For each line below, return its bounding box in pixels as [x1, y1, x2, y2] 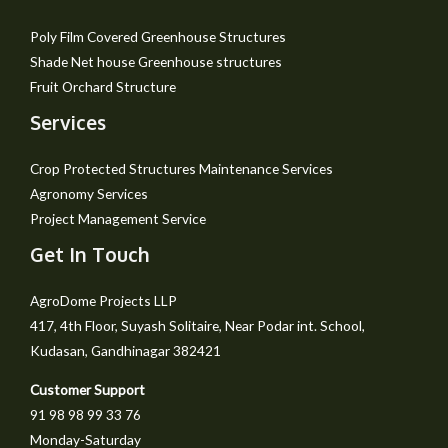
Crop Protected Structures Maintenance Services [30, 159, 333, 177]
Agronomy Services [30, 184, 148, 202]
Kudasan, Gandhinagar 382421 [30, 341, 221, 359]
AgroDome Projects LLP [30, 291, 177, 309]
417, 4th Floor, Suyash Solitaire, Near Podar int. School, [30, 316, 365, 334]
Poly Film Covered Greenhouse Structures [30, 27, 286, 45]
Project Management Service [30, 209, 206, 227]
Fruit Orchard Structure [30, 77, 176, 95]
